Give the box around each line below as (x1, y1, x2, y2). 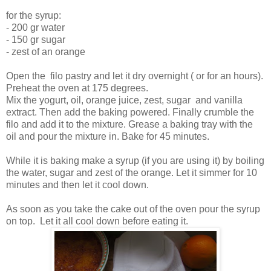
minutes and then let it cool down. (6, 180, 149, 191)
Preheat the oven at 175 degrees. (6, 83, 148, 94)
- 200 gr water (6, 22, 65, 33)
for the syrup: (6, 10, 61, 21)
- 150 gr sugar (6, 34, 65, 45)
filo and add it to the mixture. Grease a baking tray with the (6, 119, 253, 130)
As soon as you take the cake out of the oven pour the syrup (6, 204, 260, 215)
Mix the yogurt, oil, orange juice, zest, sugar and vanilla (6, 95, 243, 106)
